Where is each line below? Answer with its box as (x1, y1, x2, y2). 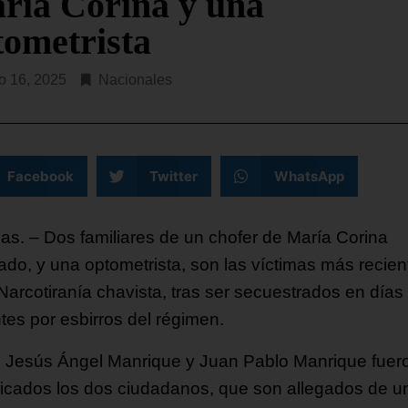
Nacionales (98, 72, 172, 88)
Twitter (149, 167, 198, 185)
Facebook (6, 167, 74, 185)
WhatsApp (273, 167, 344, 185)
